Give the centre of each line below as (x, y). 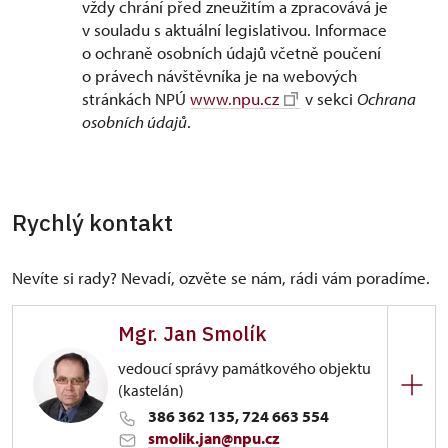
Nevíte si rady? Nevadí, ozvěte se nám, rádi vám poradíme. (221, 277)
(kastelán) (151, 390)
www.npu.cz (234, 98)
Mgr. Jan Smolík (192, 333)
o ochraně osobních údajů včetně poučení (231, 52)
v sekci (329, 98)
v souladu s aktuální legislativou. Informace (234, 29)
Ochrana (386, 98)
